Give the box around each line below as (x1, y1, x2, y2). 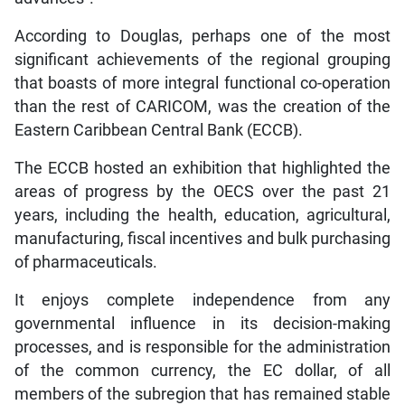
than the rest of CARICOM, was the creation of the (14, 97, 391, 116)
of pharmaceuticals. (14, 252, 157, 271)
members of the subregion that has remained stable (14, 384, 391, 403)
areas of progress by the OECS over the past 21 (14, 182, 391, 201)
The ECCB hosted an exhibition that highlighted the (14, 158, 391, 177)
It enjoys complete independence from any (14, 290, 391, 309)
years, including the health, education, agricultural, (14, 205, 391, 224)
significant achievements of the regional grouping (14, 50, 391, 69)
